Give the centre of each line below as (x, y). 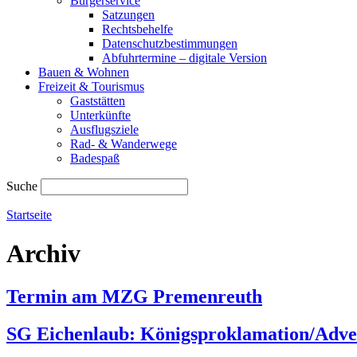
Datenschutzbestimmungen (170, 43)
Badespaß (95, 158)
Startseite (29, 215)
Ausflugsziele (104, 129)
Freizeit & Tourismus (91, 86)
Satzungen (128, 15)
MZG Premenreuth (182, 296)
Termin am (54, 296)
